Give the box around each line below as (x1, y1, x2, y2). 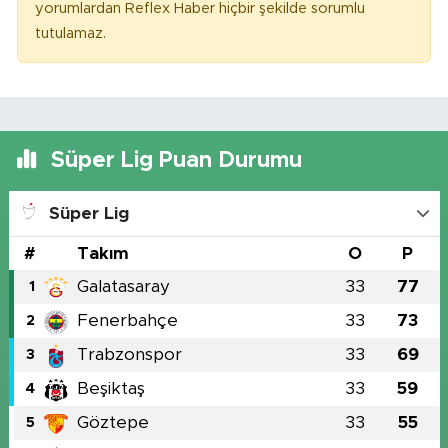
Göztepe (76, 414, 149, 432)
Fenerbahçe (76, 312, 178, 330)
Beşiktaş (76, 380, 145, 398)
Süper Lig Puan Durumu (44, 150, 302, 173)
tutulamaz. (35, 26, 106, 42)
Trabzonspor (76, 346, 182, 364)
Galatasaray (76, 278, 170, 296)
